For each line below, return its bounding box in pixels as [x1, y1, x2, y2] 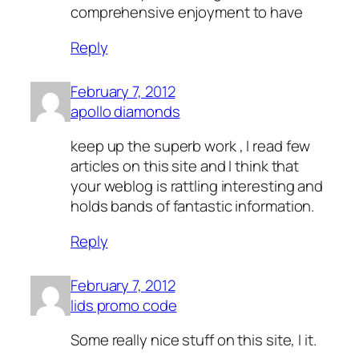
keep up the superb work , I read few [71, 135, 311, 157]
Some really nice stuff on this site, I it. [71, 329, 317, 351]
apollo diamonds [71, 100, 180, 122]
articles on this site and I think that [71, 155, 300, 177]
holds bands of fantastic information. [71, 196, 315, 217]
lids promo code [71, 294, 177, 316]
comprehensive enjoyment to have [71, 2, 303, 23]
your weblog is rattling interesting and [71, 175, 324, 197]
